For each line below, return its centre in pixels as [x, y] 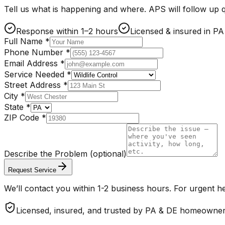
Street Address [34, 85]
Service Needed [35, 75]
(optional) [108, 154]
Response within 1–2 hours [67, 31]
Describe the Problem [47, 154]
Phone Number [35, 52]
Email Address [32, 64]
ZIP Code [23, 118]
